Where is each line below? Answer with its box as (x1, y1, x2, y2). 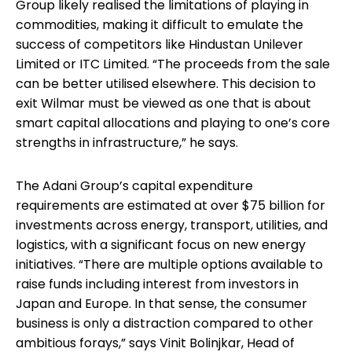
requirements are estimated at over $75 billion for (16, 196, 325, 214)
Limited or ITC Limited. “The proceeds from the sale (16, 54, 330, 73)
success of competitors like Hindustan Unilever (16, 35, 303, 53)
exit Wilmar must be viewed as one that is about (16, 93, 311, 112)
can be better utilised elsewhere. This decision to (16, 74, 316, 93)
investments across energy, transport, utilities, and (16, 215, 328, 234)
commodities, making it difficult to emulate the (16, 15, 303, 34)
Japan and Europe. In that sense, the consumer (16, 294, 307, 313)
